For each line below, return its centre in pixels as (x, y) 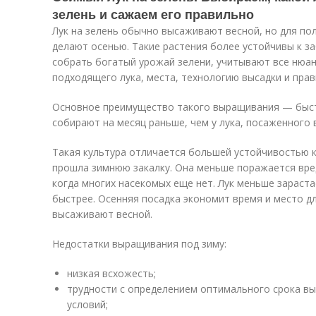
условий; (87, 304)
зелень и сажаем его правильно (153, 14)
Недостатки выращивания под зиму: (139, 244)
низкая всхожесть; (111, 273)
